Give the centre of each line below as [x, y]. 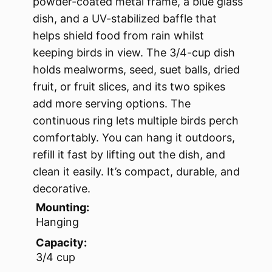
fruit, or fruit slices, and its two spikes [129, 86]
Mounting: [63, 207]
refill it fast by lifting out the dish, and [129, 154]
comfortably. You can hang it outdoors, [134, 137]
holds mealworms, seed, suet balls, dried [136, 69]
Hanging [57, 222]
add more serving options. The [112, 103]
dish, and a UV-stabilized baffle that [125, 18]
